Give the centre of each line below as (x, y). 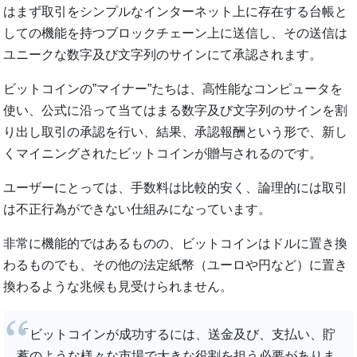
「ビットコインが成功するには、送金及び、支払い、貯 (177, 335)
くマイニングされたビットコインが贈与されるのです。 (163, 154)
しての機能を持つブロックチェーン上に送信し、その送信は (176, 33)
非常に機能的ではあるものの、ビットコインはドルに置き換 (176, 244)
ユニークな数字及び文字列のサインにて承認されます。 (163, 55)
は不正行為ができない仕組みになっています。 (137, 210)
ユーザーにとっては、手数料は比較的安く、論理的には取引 (176, 188)
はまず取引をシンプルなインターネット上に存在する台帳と (176, 12)
